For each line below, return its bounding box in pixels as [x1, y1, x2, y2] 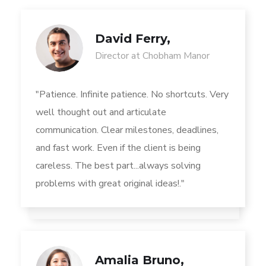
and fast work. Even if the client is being [36, 141, 201, 155]
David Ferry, [95, 31, 170, 46]
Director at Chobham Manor [95, 49, 210, 63]
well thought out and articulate [36, 106, 166, 119]
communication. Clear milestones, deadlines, [36, 123, 218, 137]
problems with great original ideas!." [36, 177, 185, 191]
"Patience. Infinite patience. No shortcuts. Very [36, 88, 229, 102]
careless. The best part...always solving [36, 159, 201, 173]
